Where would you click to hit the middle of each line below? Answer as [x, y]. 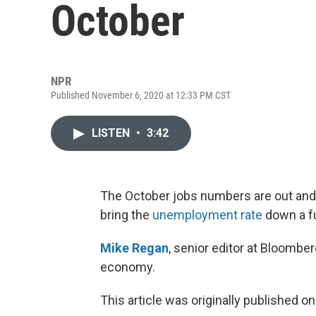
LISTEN [112, 133]
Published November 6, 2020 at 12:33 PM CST [141, 95]
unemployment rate [207, 215]
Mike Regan [134, 248]
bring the [126, 215]
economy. [128, 267]
